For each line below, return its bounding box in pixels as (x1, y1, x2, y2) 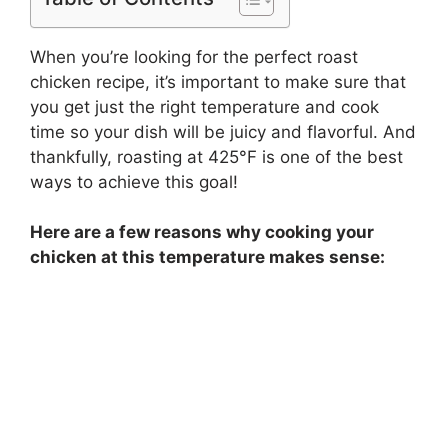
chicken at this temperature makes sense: (30, 247, 385, 268)
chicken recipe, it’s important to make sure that (30, 71, 406, 92)
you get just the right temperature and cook (30, 96, 379, 117)
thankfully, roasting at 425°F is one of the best (30, 146, 403, 167)
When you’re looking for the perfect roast (30, 46, 358, 67)
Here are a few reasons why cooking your (30, 222, 374, 243)
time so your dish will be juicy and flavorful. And (30, 121, 416, 142)
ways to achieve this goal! (30, 171, 238, 192)
